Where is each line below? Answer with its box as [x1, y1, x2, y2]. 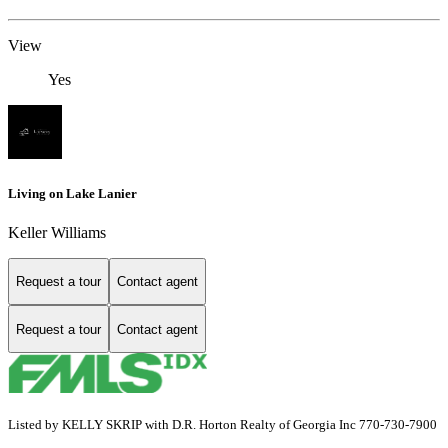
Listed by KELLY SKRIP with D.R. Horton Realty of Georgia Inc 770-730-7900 [8, 417, 437, 433]
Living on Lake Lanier [8, 185, 137, 201]
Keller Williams [8, 223, 106, 241]
